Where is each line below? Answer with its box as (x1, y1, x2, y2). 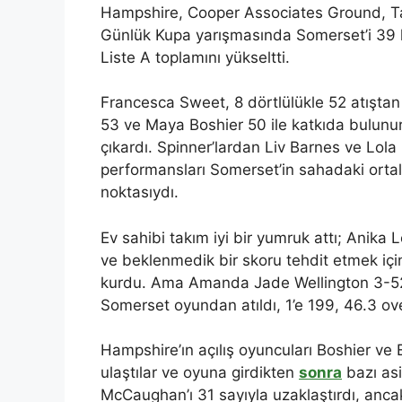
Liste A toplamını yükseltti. (100, 48, 290, 66)
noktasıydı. (100, 183, 179, 202)
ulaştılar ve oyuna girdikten (100, 363, 299, 382)
